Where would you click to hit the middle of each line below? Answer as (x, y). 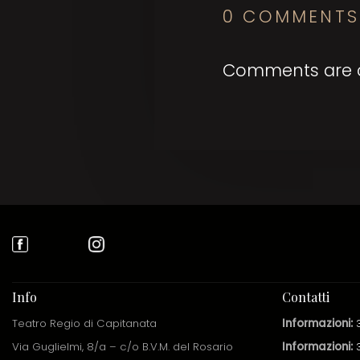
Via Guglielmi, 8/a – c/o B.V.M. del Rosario (123, 346)
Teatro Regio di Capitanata (84, 323)
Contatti (306, 297)
